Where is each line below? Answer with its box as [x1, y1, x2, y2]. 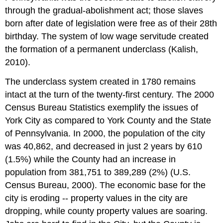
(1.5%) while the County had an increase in [5, 154, 176, 165]
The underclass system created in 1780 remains [5, 77, 196, 87]
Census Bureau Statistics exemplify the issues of [5, 103, 199, 113]
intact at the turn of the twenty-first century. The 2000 [5, 90, 215, 100]
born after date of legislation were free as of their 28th [5, 18, 218, 29]
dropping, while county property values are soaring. [5, 206, 208, 217]
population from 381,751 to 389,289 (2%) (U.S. [5, 167, 191, 178]
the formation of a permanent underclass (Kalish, [5, 44, 199, 55]
